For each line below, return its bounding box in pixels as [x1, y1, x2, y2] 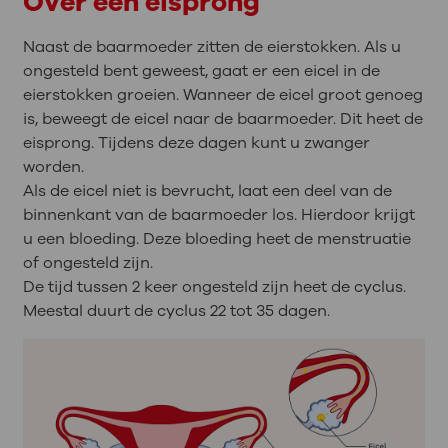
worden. [22, 155, 84, 178]
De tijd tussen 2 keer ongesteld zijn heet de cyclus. [22, 275, 406, 298]
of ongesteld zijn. [22, 251, 153, 274]
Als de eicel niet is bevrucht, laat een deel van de [22, 179, 392, 202]
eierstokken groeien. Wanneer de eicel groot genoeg [22, 83, 423, 106]
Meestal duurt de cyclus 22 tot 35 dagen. [22, 299, 330, 322]
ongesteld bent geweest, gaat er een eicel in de [22, 59, 380, 82]
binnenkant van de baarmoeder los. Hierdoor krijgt [22, 203, 415, 226]
